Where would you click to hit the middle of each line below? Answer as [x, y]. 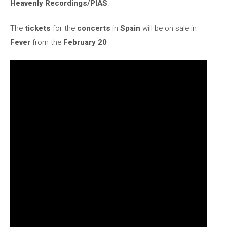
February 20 [85, 42]
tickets [38, 28]
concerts [93, 28]
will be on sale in [168, 28]
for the [63, 28]
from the [47, 42]
